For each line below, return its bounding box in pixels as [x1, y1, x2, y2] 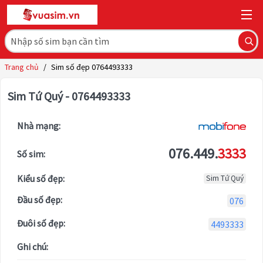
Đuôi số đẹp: [17, 217, 65, 230]
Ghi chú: [17, 241, 48, 253]
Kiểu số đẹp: [17, 173, 65, 185]
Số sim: [17, 148, 45, 160]
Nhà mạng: [17, 120, 60, 132]
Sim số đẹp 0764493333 [51, 62, 133, 73]
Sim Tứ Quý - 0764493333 [8, 89, 130, 104]
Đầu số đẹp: [17, 194, 62, 206]
